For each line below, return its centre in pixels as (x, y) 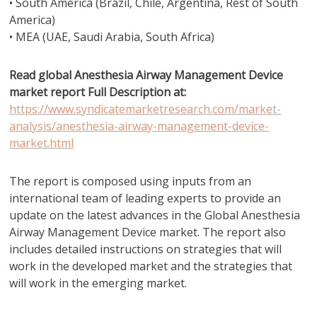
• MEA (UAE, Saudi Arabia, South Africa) (112, 37)
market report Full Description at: (98, 92)
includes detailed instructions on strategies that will (146, 249)
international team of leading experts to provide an (145, 198)
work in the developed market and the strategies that (151, 266)
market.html (42, 143)
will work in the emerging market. (98, 283)
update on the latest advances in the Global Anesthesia (155, 215)
